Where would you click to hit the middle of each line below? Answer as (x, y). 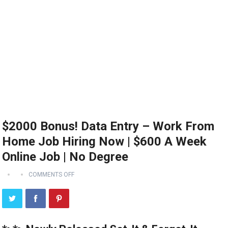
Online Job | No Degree (65, 157)
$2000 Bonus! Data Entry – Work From (108, 126)
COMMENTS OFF (52, 175)
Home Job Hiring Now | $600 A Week (105, 142)
